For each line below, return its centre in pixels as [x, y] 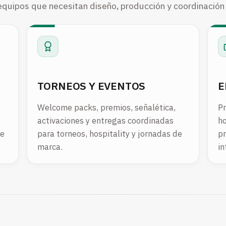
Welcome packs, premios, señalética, [106, 108]
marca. [50, 147]
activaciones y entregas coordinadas [105, 121]
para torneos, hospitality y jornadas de [109, 134]
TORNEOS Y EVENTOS [91, 86]
